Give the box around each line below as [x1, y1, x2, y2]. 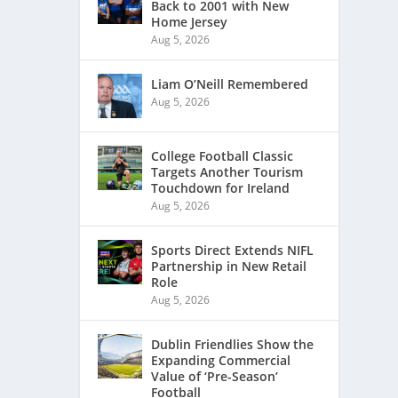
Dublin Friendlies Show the [151, 336, 314, 354]
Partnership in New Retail [151, 258, 307, 275]
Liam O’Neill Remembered [151, 76, 309, 93]
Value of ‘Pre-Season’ [151, 368, 279, 386]
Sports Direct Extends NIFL [151, 242, 314, 259]
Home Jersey [151, 13, 228, 31]
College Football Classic [151, 147, 294, 165]
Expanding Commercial [151, 352, 291, 370]
